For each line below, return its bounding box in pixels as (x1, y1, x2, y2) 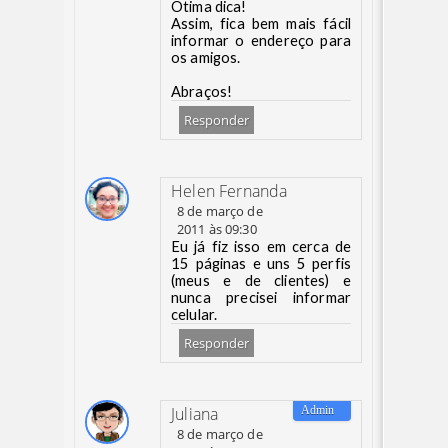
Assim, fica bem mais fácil (171, 15, 351, 32)
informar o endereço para (171, 32, 351, 49)
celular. (171, 306, 218, 323)
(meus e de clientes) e (171, 272, 351, 289)
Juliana (171, 403, 219, 425)
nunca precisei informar (171, 289, 351, 306)
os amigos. (171, 49, 241, 66)
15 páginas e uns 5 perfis (171, 255, 351, 272)
